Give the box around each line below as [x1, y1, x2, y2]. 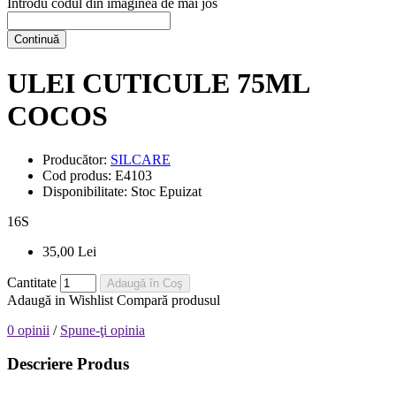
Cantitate [7, 274, 57, 290]
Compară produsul [117, 292, 220, 308]
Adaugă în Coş [107, 276, 183, 290]
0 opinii [7, 322, 49, 338]
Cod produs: [42, 167, 115, 183]
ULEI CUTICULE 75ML [7, 67, 308, 100]
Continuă [14, 32, 59, 46]
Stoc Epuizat [131, 183, 202, 199]
